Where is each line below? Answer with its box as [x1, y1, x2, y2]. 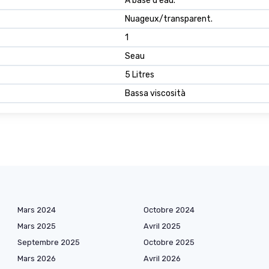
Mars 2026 [17, 253, 56, 263]
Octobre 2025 [144, 237, 195, 247]
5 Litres [125, 69, 154, 80]
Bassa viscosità [125, 88, 186, 98]
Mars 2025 [17, 221, 56, 231]
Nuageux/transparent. [125, 13, 213, 24]
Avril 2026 [144, 253, 181, 263]
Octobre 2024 [144, 205, 195, 214]
